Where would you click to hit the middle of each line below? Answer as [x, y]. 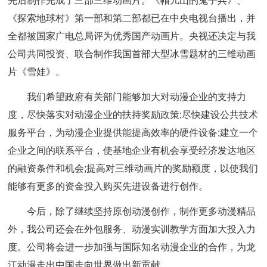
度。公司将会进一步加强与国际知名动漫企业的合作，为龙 [132, 247]
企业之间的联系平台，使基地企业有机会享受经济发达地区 [132, 150]
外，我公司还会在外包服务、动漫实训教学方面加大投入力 [132, 229]
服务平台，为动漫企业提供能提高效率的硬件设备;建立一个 [133, 133]
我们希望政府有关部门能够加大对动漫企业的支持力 [137, 97]
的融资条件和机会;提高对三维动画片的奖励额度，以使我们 [133, 168]
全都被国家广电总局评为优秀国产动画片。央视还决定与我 [132, 36]
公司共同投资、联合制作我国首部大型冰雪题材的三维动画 [132, 54]
